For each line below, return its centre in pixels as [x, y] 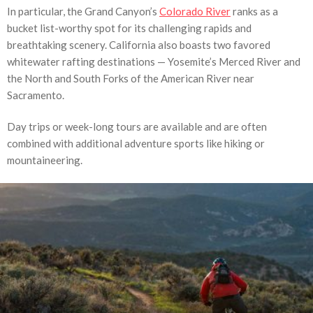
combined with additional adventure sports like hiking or [136, 143]
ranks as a [254, 11]
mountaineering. [45, 160]
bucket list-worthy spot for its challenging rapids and [129, 28]
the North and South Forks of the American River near [131, 78]
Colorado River [195, 11]
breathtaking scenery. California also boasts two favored [139, 44]
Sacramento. [36, 95]
